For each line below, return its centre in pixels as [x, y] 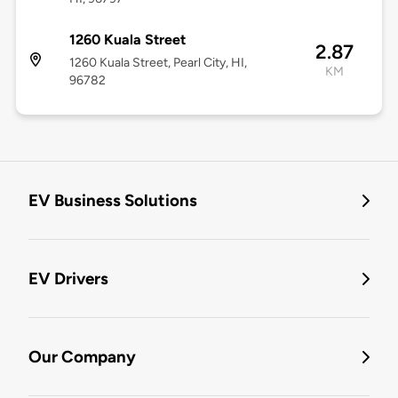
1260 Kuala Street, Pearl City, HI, [158, 63]
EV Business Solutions [113, 201]
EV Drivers [68, 279]
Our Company [82, 357]
